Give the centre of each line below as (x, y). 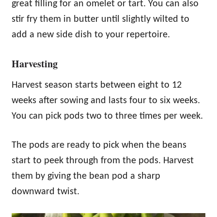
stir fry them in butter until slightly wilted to (101, 20)
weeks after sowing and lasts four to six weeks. (106, 101)
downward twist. (46, 192)
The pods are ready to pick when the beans (99, 146)
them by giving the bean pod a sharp (86, 177)
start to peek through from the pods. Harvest (103, 161)
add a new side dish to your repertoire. (91, 35)
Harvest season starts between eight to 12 (97, 85)
